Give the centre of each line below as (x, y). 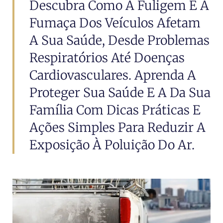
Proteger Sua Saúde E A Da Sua (120, 92)
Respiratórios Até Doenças (107, 57)
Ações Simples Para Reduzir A (117, 127)
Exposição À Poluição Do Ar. (112, 145)
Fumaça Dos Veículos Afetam (115, 23)
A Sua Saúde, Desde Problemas (119, 40)
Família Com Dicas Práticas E (115, 110)
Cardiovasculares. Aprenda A (113, 75)
